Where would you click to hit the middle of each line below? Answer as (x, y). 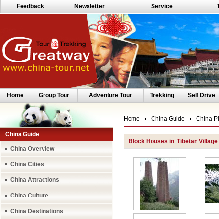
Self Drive (201, 95)
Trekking (162, 95)
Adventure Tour (110, 95)
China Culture (29, 196)
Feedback (30, 6)
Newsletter (89, 6)
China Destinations (37, 211)
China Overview (32, 149)
